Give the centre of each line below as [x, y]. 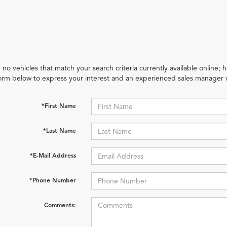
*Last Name [59, 131]
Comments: [60, 205]
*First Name [59, 106]
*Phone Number [52, 180]
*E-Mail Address [53, 156]
